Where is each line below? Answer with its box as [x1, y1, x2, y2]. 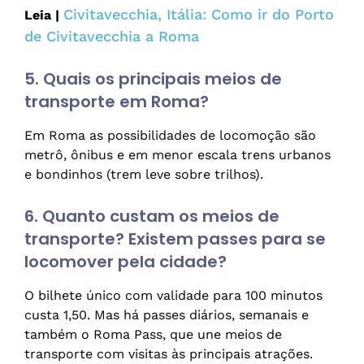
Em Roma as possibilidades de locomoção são [24, 128, 316, 144]
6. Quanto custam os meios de [24, 205, 279, 228]
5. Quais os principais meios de [24, 67, 282, 91]
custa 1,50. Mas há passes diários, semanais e [24, 307, 309, 323]
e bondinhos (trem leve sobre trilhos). [24, 167, 263, 183]
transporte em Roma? [24, 90, 209, 114]
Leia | [24, 7, 59, 24]
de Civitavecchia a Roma [24, 28, 199, 45]
